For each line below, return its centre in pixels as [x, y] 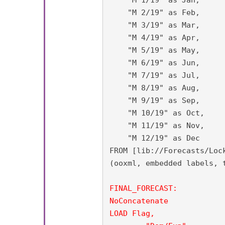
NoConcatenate [139, 201]
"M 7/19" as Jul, [154, 75]
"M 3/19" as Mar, [154, 25]
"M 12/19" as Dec [154, 138]
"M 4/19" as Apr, [154, 37]
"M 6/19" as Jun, [154, 63]
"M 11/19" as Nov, [157, 125]
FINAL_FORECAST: [143, 188]
